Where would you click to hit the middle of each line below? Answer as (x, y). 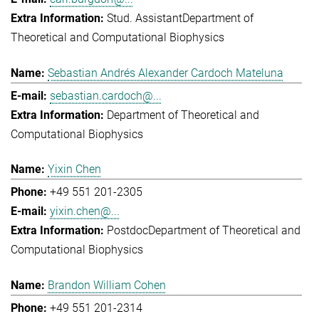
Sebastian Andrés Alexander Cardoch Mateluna (166, 73)
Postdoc (127, 231)
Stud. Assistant (145, 19)
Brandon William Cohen (107, 285)
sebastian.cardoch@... (106, 95)
